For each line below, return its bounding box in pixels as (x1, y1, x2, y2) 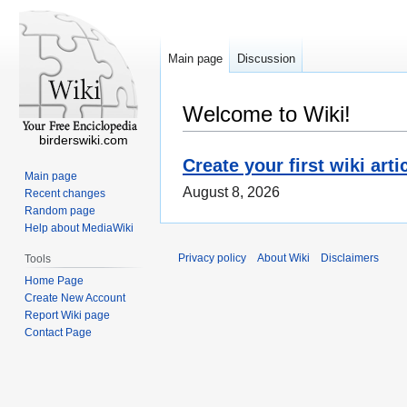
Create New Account (25, 291, 126, 304)
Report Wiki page (25, 308, 111, 322)
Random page (25, 203, 96, 217)
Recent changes (25, 186, 106, 200)
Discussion (237, 52, 295, 66)
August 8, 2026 (183, 184, 280, 201)
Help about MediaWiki (25, 221, 134, 234)
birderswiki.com (39, 133, 128, 147)
